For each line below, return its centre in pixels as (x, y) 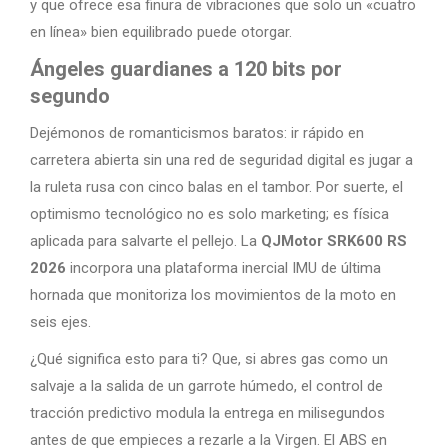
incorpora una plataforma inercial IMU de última (223, 267)
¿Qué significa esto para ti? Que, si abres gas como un (209, 358)
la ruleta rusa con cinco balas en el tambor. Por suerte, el (216, 186)
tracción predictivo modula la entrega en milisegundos (207, 412)
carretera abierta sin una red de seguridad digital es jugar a (221, 159)
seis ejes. (60, 321)
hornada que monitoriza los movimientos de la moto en (213, 294)
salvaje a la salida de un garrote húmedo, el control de (206, 385)
